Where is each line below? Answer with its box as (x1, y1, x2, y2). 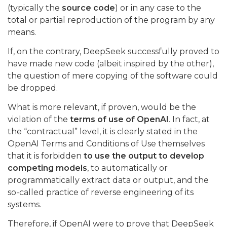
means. (8, 27, 36, 37)
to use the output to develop (84, 151, 204, 161)
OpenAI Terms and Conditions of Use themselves (8, 139, 205, 149)
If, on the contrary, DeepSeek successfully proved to (8, 47, 219, 57)
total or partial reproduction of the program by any (8, 15, 215, 25)
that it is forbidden (8, 151, 84, 161)
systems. (8, 200, 41, 210)
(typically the (8, 3, 62, 13)
